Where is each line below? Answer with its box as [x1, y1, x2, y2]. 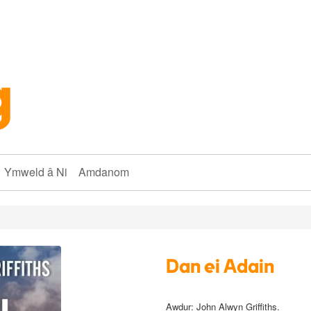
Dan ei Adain [166, 256, 274, 279]
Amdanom [78, 163, 129, 180]
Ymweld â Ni [4, 163, 67, 180]
